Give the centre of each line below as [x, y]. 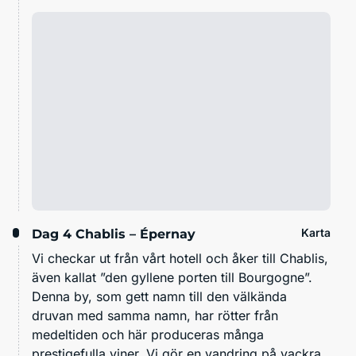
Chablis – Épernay [135, 234]
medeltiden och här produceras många [148, 334]
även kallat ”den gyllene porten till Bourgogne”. [172, 277]
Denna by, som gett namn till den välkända [159, 296]
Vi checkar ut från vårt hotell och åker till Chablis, [180, 258]
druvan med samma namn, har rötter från [155, 315]
